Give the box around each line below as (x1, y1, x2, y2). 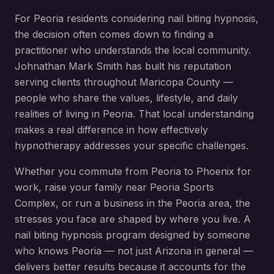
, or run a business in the (56, 197, 176, 209)
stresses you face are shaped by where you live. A (15, 213, 251, 225)
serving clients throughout (15, 76, 139, 88)
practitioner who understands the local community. (15, 44, 251, 56)
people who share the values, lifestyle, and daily (15, 92, 238, 104)
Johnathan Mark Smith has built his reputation (15, 60, 231, 72)
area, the (206, 197, 250, 209)
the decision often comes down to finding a (15, 28, 213, 40)
